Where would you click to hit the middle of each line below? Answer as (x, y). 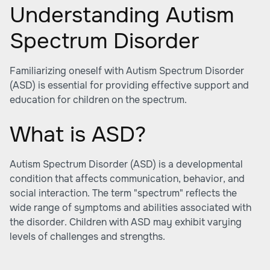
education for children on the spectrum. (98, 100)
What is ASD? (78, 134)
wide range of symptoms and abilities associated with (130, 208)
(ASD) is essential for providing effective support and (129, 85)
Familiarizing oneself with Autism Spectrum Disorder (127, 71)
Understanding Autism (122, 15)
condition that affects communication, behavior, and (127, 179)
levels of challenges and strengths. (87, 237)
